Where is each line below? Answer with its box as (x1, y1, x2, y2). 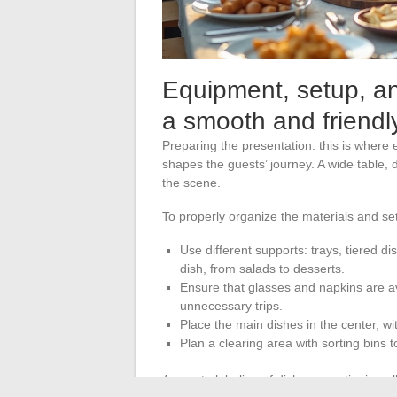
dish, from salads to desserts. (180, 261, 345, 276)
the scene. (162, 175, 221, 190)
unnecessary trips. (180, 298, 283, 313)
